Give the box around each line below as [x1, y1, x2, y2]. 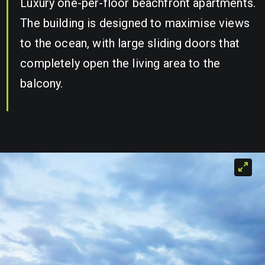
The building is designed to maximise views [20, 16, 250, 30]
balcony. [20, 76, 63, 91]
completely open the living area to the [20, 56, 221, 70]
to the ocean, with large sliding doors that [20, 36, 240, 50]
